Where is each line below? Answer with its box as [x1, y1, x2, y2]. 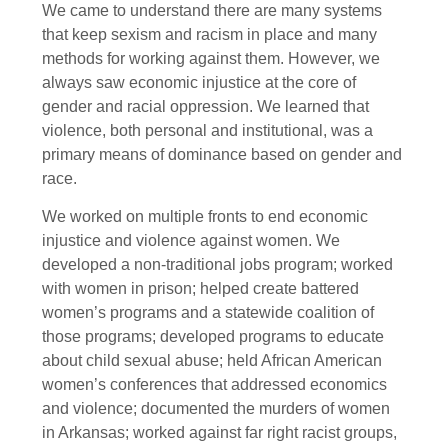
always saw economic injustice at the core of [42, 73, 356, 91]
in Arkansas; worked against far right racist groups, [42, 424, 397, 441]
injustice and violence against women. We [42, 232, 340, 249]
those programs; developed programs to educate [42, 328, 384, 345]
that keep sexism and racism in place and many [42, 25, 377, 43]
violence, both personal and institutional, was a [42, 121, 373, 139]
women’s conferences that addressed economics [42, 376, 387, 393]
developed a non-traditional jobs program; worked [42, 256, 393, 273]
